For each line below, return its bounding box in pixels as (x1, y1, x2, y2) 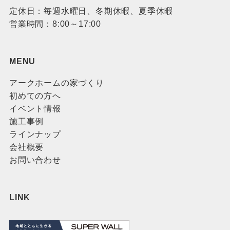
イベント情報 (9, 103, 61, 113)
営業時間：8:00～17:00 (9, 19, 102, 29)
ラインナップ (9, 129, 61, 139)
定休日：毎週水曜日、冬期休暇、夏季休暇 (9, 6, 174, 16)
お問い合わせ (9, 155, 61, 164)
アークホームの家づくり (9, 78, 104, 87)
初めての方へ (9, 90, 61, 100)
